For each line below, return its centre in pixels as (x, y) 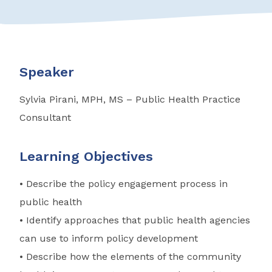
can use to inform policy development (109, 239)
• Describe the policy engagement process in (124, 184)
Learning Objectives (86, 157)
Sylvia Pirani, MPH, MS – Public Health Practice (130, 100)
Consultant (45, 118)
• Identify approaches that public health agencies (135, 220)
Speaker (47, 72)
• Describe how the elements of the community (130, 257)
